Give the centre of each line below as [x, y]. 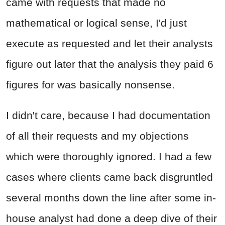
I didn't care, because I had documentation [108, 115]
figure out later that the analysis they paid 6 [110, 64]
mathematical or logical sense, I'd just [96, 23]
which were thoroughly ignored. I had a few [109, 156]
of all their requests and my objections [97, 136]
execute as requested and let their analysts [109, 43]
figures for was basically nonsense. [90, 84]
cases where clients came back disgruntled [109, 177]
